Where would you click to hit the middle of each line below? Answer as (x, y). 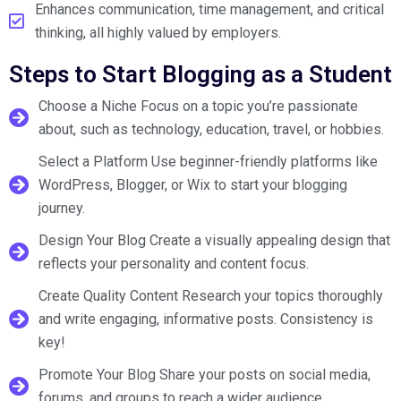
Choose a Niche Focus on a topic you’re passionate (198, 106)
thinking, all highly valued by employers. (158, 32)
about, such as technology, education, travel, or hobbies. (211, 129)
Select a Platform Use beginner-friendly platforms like (208, 161)
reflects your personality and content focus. (174, 263)
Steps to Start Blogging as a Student (200, 74)
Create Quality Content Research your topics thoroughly (211, 295)
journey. (62, 208)
